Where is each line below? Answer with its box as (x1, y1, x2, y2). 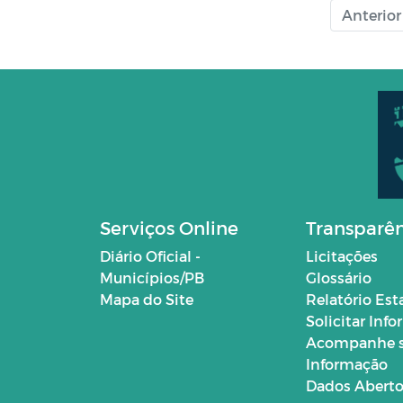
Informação (306, 354, 389, 372)
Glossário (306, 268, 372, 286)
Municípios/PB (100, 268, 204, 286)
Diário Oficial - (100, 246, 201, 264)
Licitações (306, 246, 379, 264)
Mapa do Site (100, 290, 193, 308)
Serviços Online (100, 216, 238, 238)
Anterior (342, 5, 401, 23)
